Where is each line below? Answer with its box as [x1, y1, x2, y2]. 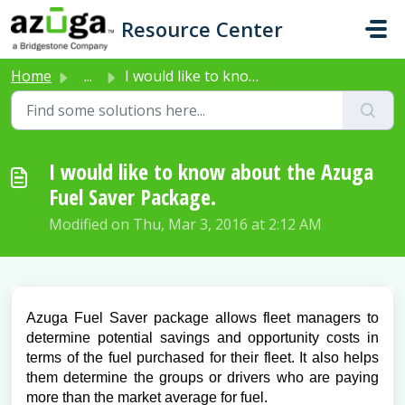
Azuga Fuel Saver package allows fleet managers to [26, 310, 379, 325]
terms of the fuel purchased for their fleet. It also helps [26, 350, 379, 365]
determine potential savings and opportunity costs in [26, 330, 379, 345]
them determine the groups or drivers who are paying [26, 370, 379, 385]
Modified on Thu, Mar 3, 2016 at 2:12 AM [49, 214, 322, 234]
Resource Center [121, 15, 284, 42]
